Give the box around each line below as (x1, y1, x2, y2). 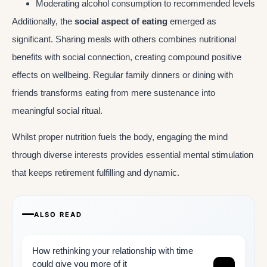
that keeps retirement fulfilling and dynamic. (12, 167, 179, 178)
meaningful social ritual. (12, 105, 103, 116)
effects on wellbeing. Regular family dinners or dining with (12, 70, 233, 80)
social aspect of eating (74, 16, 167, 27)
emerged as (167, 16, 216, 27)
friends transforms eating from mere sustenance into (12, 88, 215, 98)
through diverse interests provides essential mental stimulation (12, 150, 253, 160)
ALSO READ (34, 210, 82, 219)
